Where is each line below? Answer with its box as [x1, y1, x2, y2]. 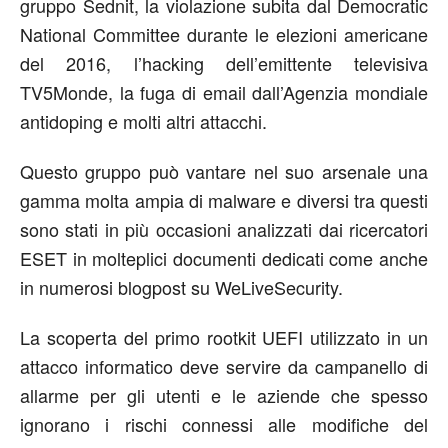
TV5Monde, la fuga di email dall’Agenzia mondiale [20, 79, 428, 106]
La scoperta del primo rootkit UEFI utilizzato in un [20, 324, 428, 351]
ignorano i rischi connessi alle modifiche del [20, 411, 428, 438]
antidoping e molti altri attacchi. [20, 108, 267, 135]
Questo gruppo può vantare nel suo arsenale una [20, 158, 428, 185]
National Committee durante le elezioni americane [20, 21, 428, 48]
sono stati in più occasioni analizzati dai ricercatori [20, 216, 428, 243]
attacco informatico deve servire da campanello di [20, 353, 428, 380]
